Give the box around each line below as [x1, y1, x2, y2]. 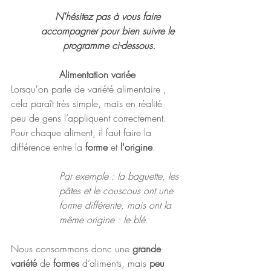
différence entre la [11, 140, 85, 154]
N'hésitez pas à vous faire [54, 10, 163, 24]
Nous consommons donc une [11, 242, 132, 256]
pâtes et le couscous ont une [59, 184, 176, 198]
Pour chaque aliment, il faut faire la [11, 126, 154, 140]
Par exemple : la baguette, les [59, 169, 181, 183]
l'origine [120, 140, 152, 154]
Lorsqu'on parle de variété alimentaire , [11, 82, 169, 96]
